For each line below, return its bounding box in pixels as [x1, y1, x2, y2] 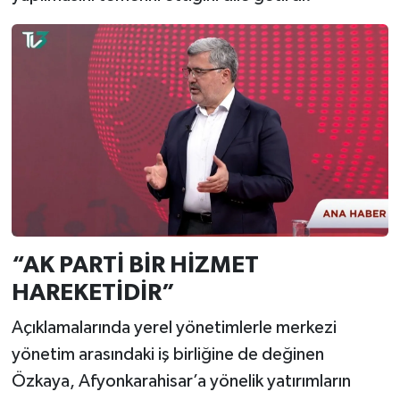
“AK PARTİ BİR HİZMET [11, 253, 259, 277]
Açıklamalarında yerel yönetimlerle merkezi [11, 319, 337, 337]
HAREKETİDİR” [11, 280, 175, 304]
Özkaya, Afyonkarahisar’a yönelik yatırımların [11, 372, 351, 391]
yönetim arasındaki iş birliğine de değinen [11, 346, 324, 364]
